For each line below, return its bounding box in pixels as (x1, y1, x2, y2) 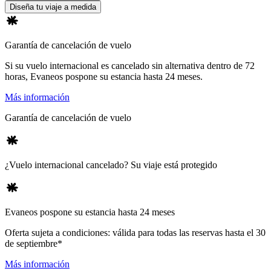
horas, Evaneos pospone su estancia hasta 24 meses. (5, 71, 203, 82)
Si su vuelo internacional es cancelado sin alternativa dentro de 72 (5, 60, 255, 71)
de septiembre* (5, 238, 62, 249)
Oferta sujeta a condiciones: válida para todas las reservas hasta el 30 (5, 227, 266, 238)
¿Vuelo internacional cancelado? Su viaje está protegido (5, 160, 217, 171)
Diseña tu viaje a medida (10, 2, 96, 12)
